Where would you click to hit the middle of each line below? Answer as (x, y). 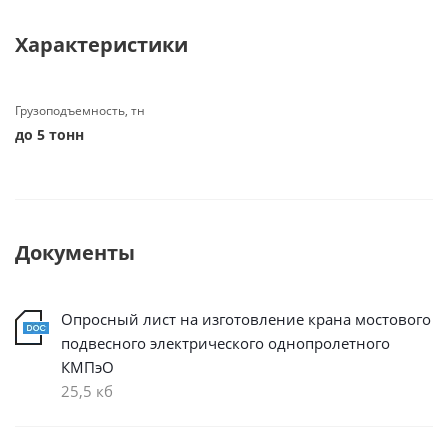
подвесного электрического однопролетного (225, 343)
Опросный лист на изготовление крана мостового (246, 319)
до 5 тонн (49, 134)
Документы (75, 252)
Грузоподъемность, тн (80, 110)
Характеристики (101, 44)
